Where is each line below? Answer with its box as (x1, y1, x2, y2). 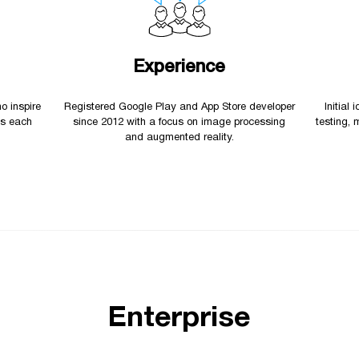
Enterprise (108, 305, 251, 332)
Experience (133, 58, 226, 75)
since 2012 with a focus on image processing (73, 117, 286, 127)
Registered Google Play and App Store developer (63, 102, 295, 112)
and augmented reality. (124, 132, 234, 143)
